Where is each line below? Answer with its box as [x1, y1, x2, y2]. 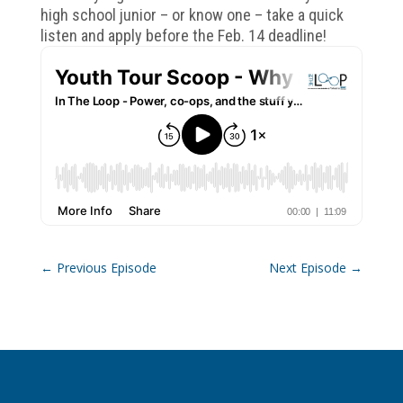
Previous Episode [56, 259, 157, 277]
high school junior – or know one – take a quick [40, 5, 344, 25]
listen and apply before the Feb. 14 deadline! [40, 26, 327, 46]
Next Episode [269, 259, 347, 277]
